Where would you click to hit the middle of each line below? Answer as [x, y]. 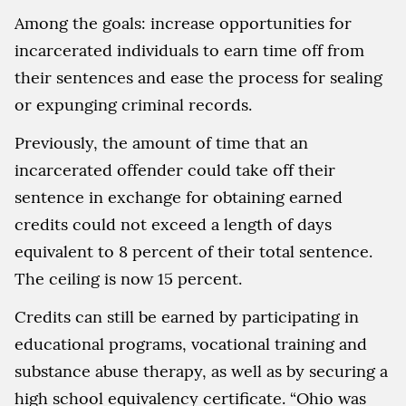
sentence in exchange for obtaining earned [179, 197]
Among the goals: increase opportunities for [183, 23]
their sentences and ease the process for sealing [198, 77]
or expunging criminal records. [133, 104]
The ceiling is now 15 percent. [128, 278]
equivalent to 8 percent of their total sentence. [193, 251]
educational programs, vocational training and [191, 343]
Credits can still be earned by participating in [187, 316]
